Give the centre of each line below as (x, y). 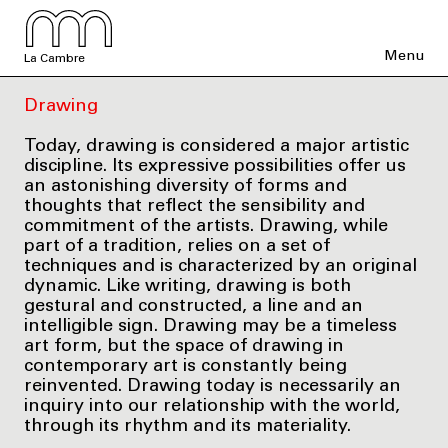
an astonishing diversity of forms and (185, 186)
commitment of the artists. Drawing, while (206, 226)
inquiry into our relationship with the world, (212, 406)
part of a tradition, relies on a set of (177, 246)
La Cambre (54, 59)
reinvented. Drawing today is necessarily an (212, 386)
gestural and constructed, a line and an (193, 306)
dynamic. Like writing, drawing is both (187, 286)
